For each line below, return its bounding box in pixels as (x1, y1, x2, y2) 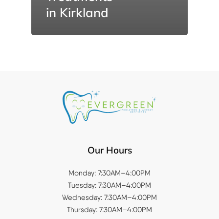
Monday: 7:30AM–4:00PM (68, 169, 151, 178)
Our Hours (87, 144, 132, 156)
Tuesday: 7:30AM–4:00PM (68, 181, 151, 190)
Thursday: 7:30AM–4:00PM (67, 205, 152, 215)
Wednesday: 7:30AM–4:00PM (62, 193, 157, 202)
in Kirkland (46, 4, 109, 21)
